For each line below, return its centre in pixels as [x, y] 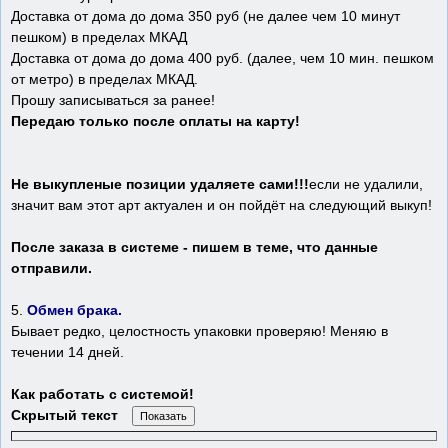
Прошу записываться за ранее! [113, 100]
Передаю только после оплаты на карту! [155, 121]
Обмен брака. [74, 310]
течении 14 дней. [67, 352]
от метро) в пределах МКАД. [104, 79]
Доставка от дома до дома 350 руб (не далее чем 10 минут [205, 16]
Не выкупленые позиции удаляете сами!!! [160, 184]
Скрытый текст [64, 415]
